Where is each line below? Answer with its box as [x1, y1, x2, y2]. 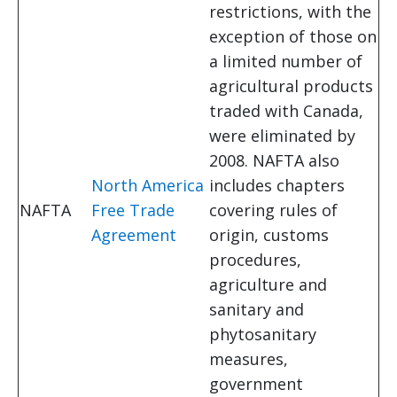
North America [91, 175, 204, 197]
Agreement [91, 224, 176, 246]
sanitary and [209, 299, 304, 321]
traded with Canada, [209, 100, 363, 122]
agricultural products [209, 75, 373, 97]
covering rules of [209, 199, 338, 222]
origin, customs [209, 224, 329, 246]
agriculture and [209, 274, 327, 296]
